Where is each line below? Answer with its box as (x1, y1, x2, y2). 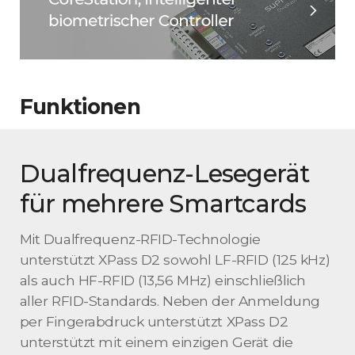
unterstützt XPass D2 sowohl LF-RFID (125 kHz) (19, 250, 330, 268)
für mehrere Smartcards (19, 189, 307, 219)
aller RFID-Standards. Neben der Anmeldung (19, 292, 320, 309)
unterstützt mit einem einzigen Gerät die (19, 333, 293, 350)
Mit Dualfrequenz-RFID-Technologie (19, 230, 261, 247)
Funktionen (19, 94, 141, 120)
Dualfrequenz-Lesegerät (19, 158, 310, 189)
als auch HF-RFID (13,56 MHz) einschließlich (19, 271, 306, 288)
